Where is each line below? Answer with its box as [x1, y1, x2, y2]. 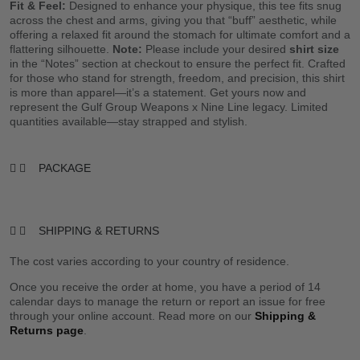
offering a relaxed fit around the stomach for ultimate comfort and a [10, 28, 350, 42]
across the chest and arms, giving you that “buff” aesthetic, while [10, 14, 337, 27]
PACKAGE [39, 162, 91, 175]
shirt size [289, 43, 339, 56]
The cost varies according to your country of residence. [10, 255, 289, 268]
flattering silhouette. [10, 43, 112, 56]
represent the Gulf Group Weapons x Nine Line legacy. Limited [10, 100, 328, 114]
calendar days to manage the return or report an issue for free [10, 295, 325, 309]
